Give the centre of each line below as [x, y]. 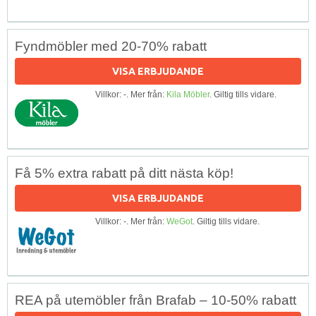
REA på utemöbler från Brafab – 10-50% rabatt [156, 300]
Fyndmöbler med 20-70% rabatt [111, 46]
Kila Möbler [188, 94]
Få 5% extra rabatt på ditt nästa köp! [124, 173]
